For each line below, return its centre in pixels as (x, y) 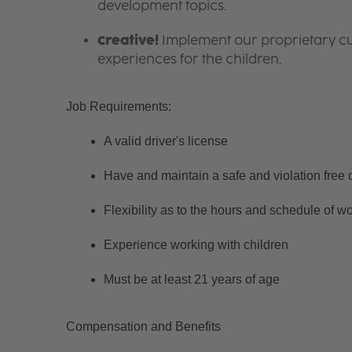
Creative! (128, 40)
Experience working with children (196, 244)
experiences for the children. (189, 59)
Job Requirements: (118, 106)
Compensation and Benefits (143, 326)
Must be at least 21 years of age (191, 279)
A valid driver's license (165, 141)
